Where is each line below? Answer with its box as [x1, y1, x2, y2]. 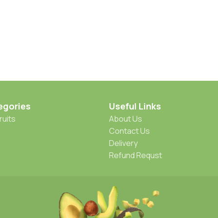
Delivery [109, 137, 138, 148]
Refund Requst [109, 149, 162, 161]
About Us [109, 113, 142, 124]
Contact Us [109, 125, 150, 136]
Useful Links [109, 100, 161, 112]
